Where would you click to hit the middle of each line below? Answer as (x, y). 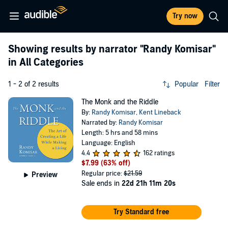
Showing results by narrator (74, 49)
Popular (187, 84)
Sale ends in (101, 183)
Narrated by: (100, 123)
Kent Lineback (160, 112)
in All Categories (46, 63)
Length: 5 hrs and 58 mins (119, 133)
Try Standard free (141, 212)
